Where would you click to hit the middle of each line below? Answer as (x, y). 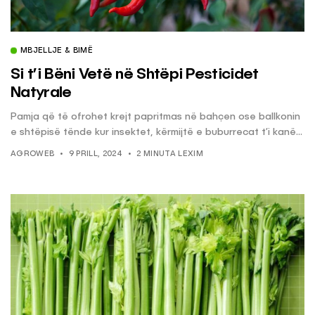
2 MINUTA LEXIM (170, 155)
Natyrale (41, 93)
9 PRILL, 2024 (95, 155)
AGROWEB (33, 155)
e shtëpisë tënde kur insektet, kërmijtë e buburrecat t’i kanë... (156, 133)
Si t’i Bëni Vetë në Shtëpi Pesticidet (135, 75)
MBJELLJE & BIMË (57, 51)
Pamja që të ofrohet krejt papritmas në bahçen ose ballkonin (155, 117)
